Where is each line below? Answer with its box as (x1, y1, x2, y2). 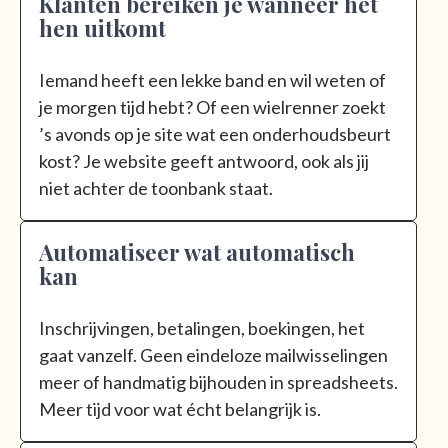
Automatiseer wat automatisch (39, 236, 355, 267)
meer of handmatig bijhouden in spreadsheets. (39, 370, 398, 393)
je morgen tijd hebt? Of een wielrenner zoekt (39, 95, 386, 118)
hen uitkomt (39, 12, 166, 43)
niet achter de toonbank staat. (39, 176, 273, 199)
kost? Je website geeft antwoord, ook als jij (39, 149, 369, 172)
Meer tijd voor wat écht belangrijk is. (39, 397, 321, 420)
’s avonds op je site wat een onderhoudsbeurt (39, 122, 391, 145)
